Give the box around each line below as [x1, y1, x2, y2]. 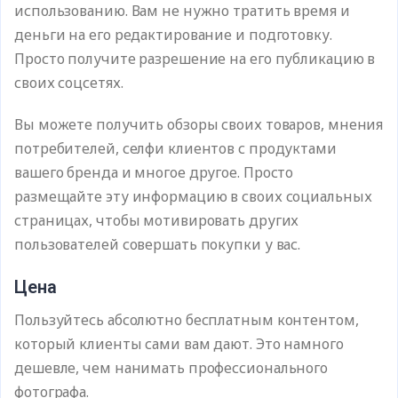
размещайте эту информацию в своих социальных [14, 187, 372, 206]
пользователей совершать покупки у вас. [14, 235, 301, 254]
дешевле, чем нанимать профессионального [14, 358, 329, 378]
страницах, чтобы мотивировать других [14, 211, 299, 230]
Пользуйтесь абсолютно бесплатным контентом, [14, 310, 359, 330]
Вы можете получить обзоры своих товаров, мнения [14, 115, 384, 134]
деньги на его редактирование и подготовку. [14, 25, 332, 44]
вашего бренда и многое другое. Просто [14, 163, 294, 182]
